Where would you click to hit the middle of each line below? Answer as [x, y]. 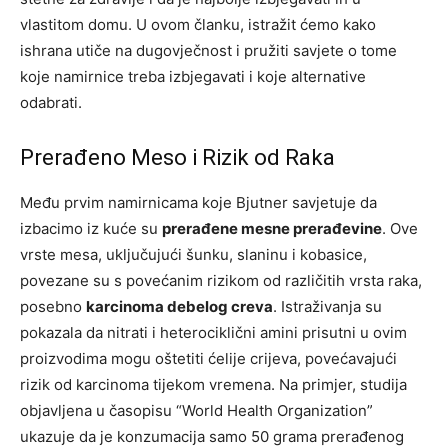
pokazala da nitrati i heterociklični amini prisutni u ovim [213, 333]
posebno [53, 307]
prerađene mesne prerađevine [272, 229]
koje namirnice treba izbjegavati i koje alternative [193, 77]
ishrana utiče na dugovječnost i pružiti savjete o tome [208, 51]
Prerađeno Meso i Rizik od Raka [177, 158]
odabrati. [51, 103]
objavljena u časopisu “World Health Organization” [196, 411]
